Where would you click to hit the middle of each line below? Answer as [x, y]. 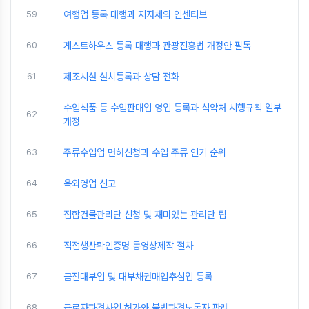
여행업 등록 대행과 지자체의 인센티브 [135, 14]
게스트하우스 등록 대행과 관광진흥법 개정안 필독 [157, 45]
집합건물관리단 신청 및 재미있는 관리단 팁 [145, 214]
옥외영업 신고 [90, 183]
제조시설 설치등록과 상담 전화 [121, 76]
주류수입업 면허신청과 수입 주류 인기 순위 [145, 152]
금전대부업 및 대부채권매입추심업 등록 [138, 276]
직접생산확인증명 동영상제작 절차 [128, 245]
